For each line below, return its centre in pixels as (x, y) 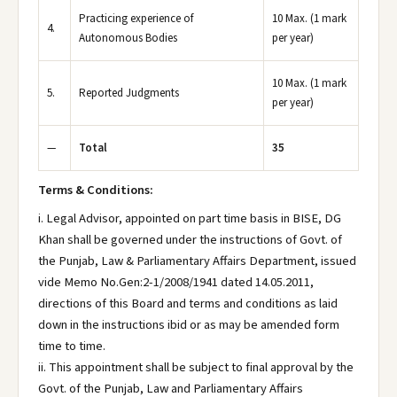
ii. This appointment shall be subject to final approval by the (196, 367)
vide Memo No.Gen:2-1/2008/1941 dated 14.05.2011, (176, 282)
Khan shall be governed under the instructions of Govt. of (190, 240)
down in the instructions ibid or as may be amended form (189, 325)
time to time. (72, 346)
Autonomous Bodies (128, 38)
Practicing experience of (136, 19)
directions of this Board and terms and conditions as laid (188, 304)
